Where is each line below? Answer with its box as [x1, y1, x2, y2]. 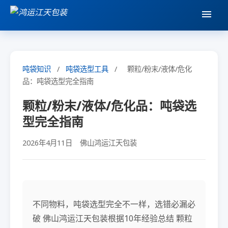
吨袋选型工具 [66, 64, 108, 74]
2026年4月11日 [22, 138, 72, 148]
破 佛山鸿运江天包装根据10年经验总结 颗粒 [33, 212, 192, 224]
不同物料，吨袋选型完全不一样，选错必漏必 [33, 198, 195, 210]
